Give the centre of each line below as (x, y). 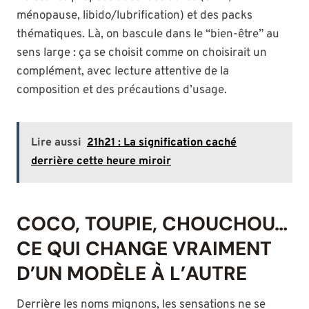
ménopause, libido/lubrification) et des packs (134, 16)
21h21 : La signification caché (162, 143)
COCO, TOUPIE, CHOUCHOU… (152, 224)
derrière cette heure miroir (101, 162)
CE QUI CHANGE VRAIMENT (144, 249)
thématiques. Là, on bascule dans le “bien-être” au (148, 35)
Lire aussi (56, 143)
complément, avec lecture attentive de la (123, 72)
